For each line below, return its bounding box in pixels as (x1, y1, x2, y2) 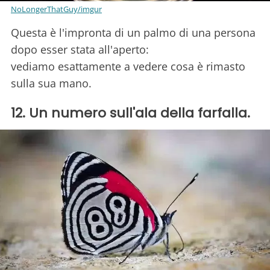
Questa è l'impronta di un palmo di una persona (11, 25, 256, 40)
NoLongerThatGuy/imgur (11, 4, 102, 15)
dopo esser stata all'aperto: (11, 42, 149, 57)
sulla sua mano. (11, 76, 92, 91)
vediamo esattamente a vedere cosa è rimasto (11, 59, 245, 74)
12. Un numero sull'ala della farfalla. (11, 104, 250, 123)
